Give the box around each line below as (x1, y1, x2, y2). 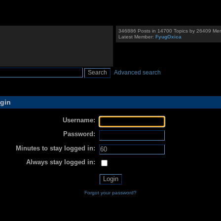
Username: (62, 116, 95, 124)
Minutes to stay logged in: (15, 144, 95, 152)
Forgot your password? (84, 190, 137, 196)
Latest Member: (118, 34, 156, 40)
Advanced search (114, 69, 161, 76)
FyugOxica (155, 34, 182, 40)
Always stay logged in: (26, 158, 95, 166)
